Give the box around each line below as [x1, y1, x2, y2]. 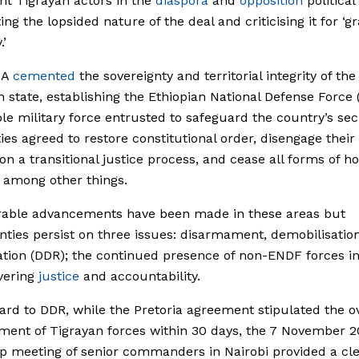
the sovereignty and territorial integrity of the [75, 67, 356, 83]
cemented [13, 67, 75, 83]
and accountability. [79, 268, 200, 284]
